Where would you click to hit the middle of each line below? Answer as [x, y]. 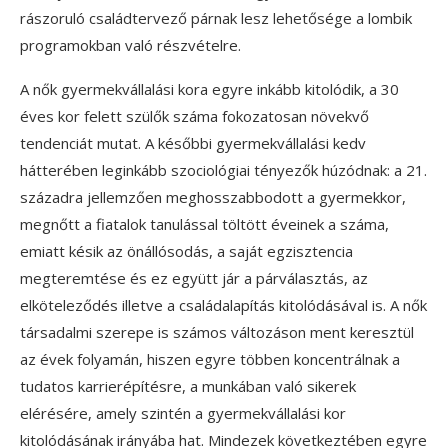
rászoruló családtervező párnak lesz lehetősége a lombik [216, 17]
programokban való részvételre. [130, 44]
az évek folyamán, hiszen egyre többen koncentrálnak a [210, 358]
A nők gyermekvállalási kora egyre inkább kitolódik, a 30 [209, 88]
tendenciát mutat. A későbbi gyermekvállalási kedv [193, 142]
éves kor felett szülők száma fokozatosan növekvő [194, 115]
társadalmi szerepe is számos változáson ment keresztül [217, 331]
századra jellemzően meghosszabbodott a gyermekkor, [213, 196]
